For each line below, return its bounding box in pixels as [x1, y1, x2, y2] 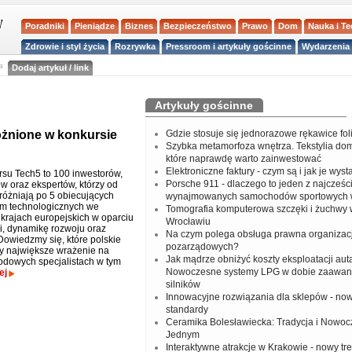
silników [165, 279, 200, 290]
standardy [165, 304, 208, 315]
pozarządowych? [165, 241, 239, 252]
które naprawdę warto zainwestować [165, 153, 321, 164]
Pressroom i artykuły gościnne [166, 41, 292, 51]
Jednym [165, 329, 200, 340]
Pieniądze [75, 20, 115, 31]
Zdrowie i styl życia [25, 41, 105, 51]
